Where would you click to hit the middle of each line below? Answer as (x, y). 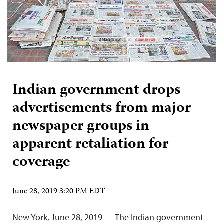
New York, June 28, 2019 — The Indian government (108, 217)
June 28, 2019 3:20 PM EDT (59, 192)
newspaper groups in (81, 126)
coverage (41, 162)
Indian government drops (96, 90)
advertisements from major (102, 108)
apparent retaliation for (90, 144)
